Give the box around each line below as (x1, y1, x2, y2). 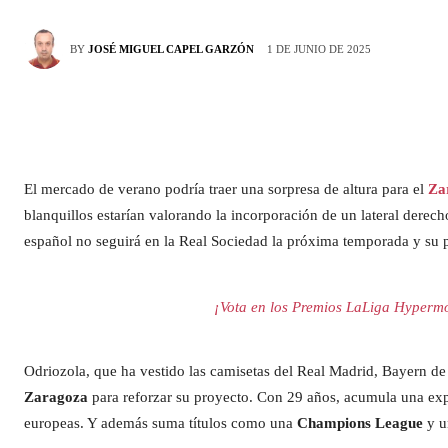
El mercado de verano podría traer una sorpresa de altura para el (24, 181, 428, 198)
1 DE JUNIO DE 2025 (267, 43, 371, 55)
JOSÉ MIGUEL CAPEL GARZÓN (88, 43, 254, 56)
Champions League (297, 415, 423, 432)
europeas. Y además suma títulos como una (24, 415, 297, 432)
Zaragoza (24, 389, 88, 406)
